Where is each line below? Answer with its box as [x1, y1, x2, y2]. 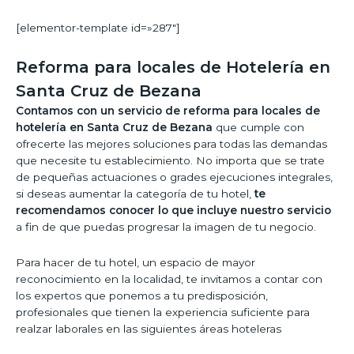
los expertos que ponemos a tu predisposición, [16, 289, 268, 303]
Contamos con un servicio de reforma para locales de [16, 104, 320, 118]
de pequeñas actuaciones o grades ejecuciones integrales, [16, 171, 333, 184]
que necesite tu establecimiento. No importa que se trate [16, 154, 325, 168]
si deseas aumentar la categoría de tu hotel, [16, 187, 254, 201]
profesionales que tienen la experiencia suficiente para [16, 306, 310, 319]
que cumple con [213, 121, 304, 134]
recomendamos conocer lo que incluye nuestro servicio [16, 204, 331, 217]
